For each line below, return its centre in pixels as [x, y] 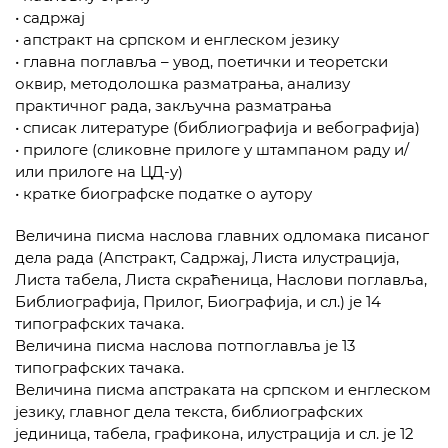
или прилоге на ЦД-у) [99, 171]
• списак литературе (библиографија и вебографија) [217, 127]
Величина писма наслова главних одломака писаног [222, 235]
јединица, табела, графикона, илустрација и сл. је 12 [214, 433]
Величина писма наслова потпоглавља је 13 [185, 345]
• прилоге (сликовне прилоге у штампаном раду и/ [212, 149]
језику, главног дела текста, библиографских [189, 411]
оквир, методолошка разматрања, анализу [182, 83]
